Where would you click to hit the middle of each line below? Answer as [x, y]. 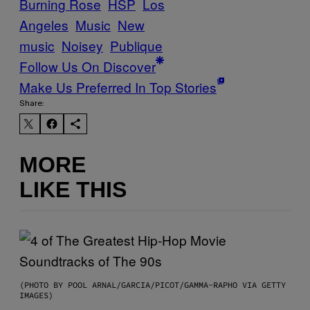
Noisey [82, 45]
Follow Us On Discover [88, 66]
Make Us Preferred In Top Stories [118, 86]
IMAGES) [36, 295]
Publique [136, 45]
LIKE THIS [73, 190]
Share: [32, 103]
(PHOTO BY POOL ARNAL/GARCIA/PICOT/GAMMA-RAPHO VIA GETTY [153, 284]
